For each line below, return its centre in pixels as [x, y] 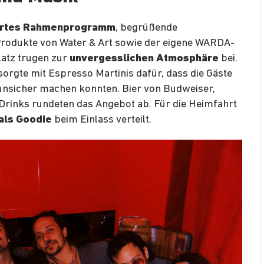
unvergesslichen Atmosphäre [144, 58]
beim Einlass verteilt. [102, 120]
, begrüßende [146, 28]
